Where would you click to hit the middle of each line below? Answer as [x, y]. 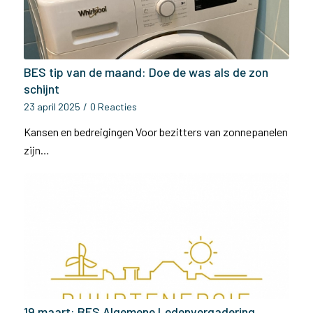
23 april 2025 [52, 107]
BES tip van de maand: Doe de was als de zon [146, 72]
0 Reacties [113, 107]
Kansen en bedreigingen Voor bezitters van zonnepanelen [155, 132]
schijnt [41, 89]
